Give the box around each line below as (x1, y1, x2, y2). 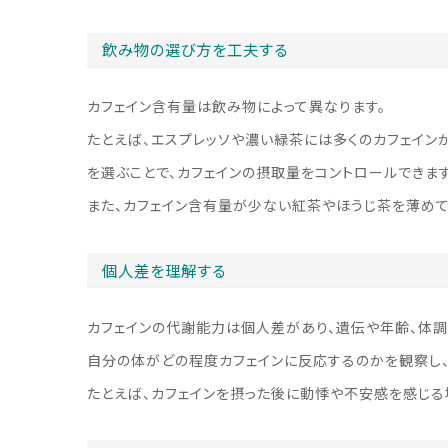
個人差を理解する (102, 261, 227, 281)
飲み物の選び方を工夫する (102, 41, 289, 61)
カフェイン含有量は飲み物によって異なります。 (87, 98, 386, 116)
